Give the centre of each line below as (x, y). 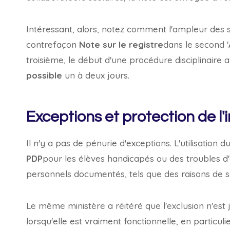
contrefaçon (53, 44)
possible (44, 75)
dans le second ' (196, 44)
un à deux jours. (96, 75)
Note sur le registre (121, 44)
